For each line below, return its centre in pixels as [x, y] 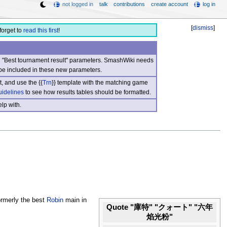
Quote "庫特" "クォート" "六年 [160, 207]
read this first [41, 31]
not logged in [78, 4]
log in [209, 4]
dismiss [203, 28]
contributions [129, 4]
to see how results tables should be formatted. [87, 92]
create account [169, 4]
